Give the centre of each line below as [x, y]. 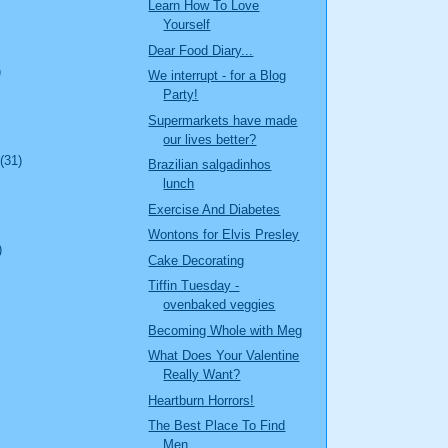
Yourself [187, 25]
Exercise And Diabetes [214, 209]
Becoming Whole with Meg [225, 330]
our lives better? [210, 139]
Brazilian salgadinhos [210, 165]
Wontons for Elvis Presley [224, 235]
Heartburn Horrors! [201, 400]
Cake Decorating [196, 260]
